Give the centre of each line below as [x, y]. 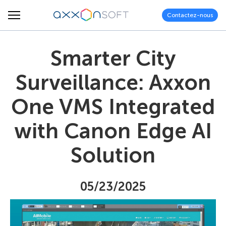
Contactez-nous [190, 15]
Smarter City [113, 59]
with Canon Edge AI [113, 131]
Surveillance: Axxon [113, 83]
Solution [113, 155]
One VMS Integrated [113, 107]
